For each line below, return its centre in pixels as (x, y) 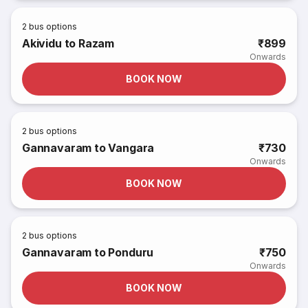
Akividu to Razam (68, 43)
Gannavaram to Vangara (88, 148)
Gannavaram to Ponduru (88, 252)
